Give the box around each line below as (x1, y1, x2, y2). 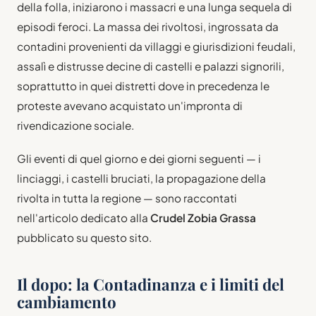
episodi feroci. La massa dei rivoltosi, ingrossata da (17, 20, 279, 34)
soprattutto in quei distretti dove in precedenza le (17, 79, 269, 93)
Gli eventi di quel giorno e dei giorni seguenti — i (17, 152, 261, 166)
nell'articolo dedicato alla (17, 211, 150, 225)
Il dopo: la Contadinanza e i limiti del (17, 274, 284, 296)
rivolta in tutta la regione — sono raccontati (17, 191, 237, 205)
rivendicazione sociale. (17, 119, 134, 133)
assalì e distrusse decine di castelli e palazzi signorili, (17, 59, 284, 73)
